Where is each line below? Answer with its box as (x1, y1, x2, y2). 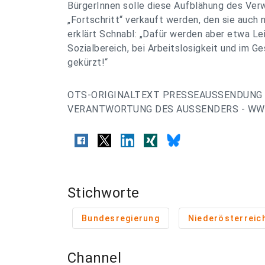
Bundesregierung (82, 214, 160, 223)
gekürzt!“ (67, 57, 108, 68)
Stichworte (67, 185, 140, 201)
